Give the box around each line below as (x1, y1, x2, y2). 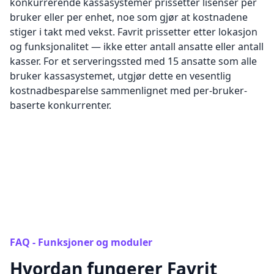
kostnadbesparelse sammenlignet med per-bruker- (10, 84, 247, 97)
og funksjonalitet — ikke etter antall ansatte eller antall (10, 40, 264, 53)
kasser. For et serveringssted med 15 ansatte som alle (10, 54, 257, 68)
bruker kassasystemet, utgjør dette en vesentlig (10, 69, 231, 83)
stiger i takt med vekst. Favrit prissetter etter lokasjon (10, 25, 257, 39)
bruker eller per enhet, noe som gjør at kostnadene (10, 10, 248, 24)
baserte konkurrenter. (10, 98, 111, 112)
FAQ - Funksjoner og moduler (10, 235, 152, 249)
